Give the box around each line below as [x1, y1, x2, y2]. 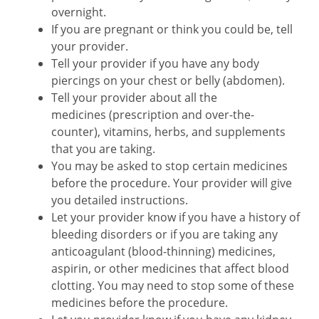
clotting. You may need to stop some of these [51, 278, 294, 293]
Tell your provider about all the [51, 90, 217, 105]
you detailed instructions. [51, 192, 188, 208]
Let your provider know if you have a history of [51, 209, 300, 225]
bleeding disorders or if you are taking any [51, 226, 278, 242]
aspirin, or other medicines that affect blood [51, 261, 289, 276]
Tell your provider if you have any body [51, 56, 259, 71]
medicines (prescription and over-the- [51, 107, 254, 122]
